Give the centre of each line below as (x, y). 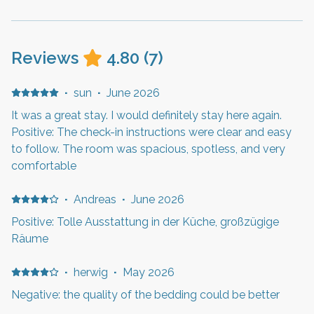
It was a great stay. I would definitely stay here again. (146, 115)
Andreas (95, 199)
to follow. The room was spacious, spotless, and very (148, 149)
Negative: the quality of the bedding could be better (145, 294)
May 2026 (148, 272)
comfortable (44, 165)
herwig (90, 272)
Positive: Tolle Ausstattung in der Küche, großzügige (145, 221)
